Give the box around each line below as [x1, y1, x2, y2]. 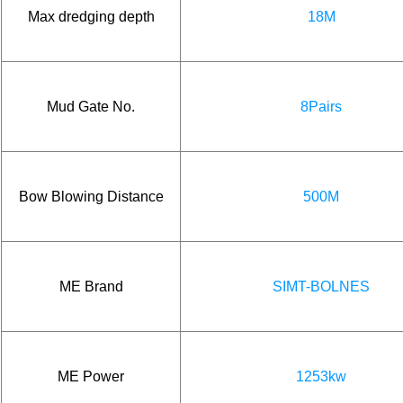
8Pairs [300, 98, 342, 114]
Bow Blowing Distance [18, 188, 164, 204]
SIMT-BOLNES [273, 278, 370, 294]
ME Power [58, 368, 124, 384]
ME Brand [58, 278, 123, 294]
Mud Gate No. [47, 98, 135, 114]
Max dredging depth [27, 8, 155, 24]
